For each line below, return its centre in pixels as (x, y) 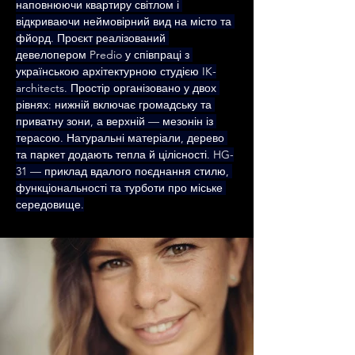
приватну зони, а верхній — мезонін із (116, 121)
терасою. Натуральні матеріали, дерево (122, 138)
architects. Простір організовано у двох (118, 88)
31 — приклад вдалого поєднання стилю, (124, 171)
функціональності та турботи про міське (121, 188)
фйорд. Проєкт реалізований (92, 38)
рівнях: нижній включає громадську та (115, 105)
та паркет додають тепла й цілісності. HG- (125, 155)
